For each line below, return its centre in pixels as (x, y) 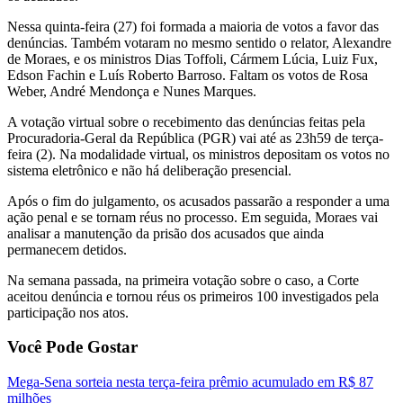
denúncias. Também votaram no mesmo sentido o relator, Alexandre (199, 42)
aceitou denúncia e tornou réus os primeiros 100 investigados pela (193, 296)
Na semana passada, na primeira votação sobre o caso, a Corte (183, 280)
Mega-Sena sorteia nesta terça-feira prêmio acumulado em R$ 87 (190, 382)
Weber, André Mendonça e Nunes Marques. (132, 91)
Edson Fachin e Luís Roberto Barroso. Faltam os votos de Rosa (188, 75)
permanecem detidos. (67, 249)
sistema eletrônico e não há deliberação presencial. (149, 170)
